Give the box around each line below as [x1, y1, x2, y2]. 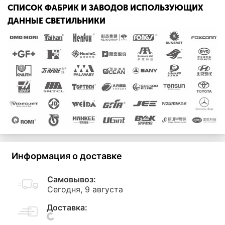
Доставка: [47, 202, 87, 212]
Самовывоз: [47, 174, 96, 184]
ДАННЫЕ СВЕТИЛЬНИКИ [8, 16, 105, 26]
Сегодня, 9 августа [47, 184, 123, 194]
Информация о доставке [12, 150, 122, 161]
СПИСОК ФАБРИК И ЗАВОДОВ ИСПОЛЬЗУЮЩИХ [8, 3, 203, 13]
